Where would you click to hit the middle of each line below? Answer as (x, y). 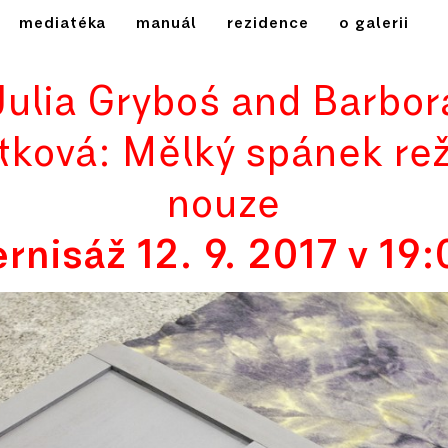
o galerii (373, 22)
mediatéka (62, 22)
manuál (167, 22)
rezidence (268, 22)
